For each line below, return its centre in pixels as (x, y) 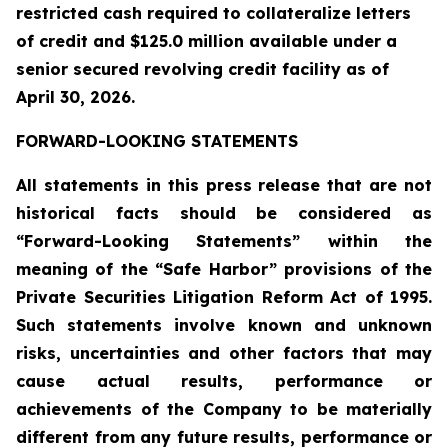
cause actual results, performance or (224, 381)
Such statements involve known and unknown (224, 325)
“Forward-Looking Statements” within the (224, 241)
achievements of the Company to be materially (224, 409)
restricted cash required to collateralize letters (213, 13)
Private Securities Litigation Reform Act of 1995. (224, 297)
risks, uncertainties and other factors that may (224, 353)
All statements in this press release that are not (224, 185)
